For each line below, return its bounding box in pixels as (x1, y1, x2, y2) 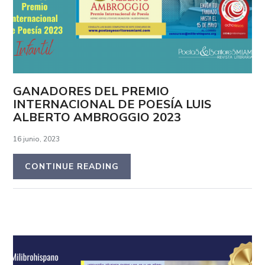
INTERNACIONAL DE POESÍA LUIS (13, 96, 212, 112)
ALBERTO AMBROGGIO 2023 (13, 109, 182, 125)
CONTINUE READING (25, 160, 119, 172)
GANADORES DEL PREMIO (13, 83, 170, 99)
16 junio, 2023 (13, 134, 60, 144)
